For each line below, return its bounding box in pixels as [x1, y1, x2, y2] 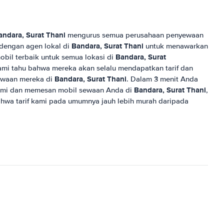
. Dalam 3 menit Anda [126, 74, 198, 83]
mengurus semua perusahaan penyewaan [65, 30, 203, 39]
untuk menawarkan [143, 41, 208, 50]
